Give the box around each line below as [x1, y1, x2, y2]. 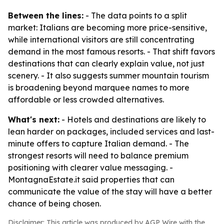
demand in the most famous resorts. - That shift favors [8, 46, 215, 56]
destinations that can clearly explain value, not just [8, 58, 204, 68]
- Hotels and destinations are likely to [59, 114, 206, 124]
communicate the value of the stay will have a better [8, 186, 212, 196]
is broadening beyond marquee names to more [8, 82, 189, 92]
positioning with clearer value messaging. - [8, 162, 173, 172]
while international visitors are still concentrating [8, 34, 194, 44]
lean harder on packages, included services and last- [8, 126, 214, 136]
